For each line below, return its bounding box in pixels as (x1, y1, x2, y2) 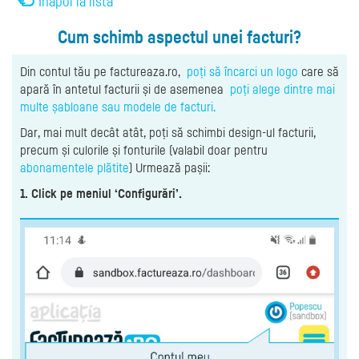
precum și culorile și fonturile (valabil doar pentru (20, 141, 271, 158)
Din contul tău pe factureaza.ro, (20, 63, 187, 79)
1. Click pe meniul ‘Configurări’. (20, 184, 182, 201)
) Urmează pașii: (129, 159, 211, 175)
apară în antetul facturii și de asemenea (20, 80, 230, 97)
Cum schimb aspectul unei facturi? (58, 26, 301, 47)
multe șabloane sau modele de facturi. (20, 98, 216, 115)
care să (301, 63, 339, 79)
